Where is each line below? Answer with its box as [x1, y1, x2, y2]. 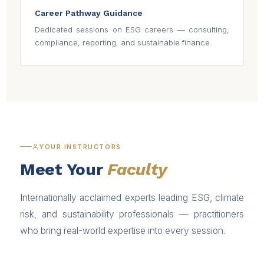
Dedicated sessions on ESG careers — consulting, [35, 25, 229, 35]
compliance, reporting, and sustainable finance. [35, 38, 212, 48]
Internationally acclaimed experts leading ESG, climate [20, 192, 244, 203]
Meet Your [20, 159, 108, 179]
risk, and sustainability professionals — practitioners [20, 208, 244, 220]
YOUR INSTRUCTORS [39, 142, 121, 151]
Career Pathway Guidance [35, 8, 143, 18]
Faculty [107, 159, 167, 179]
